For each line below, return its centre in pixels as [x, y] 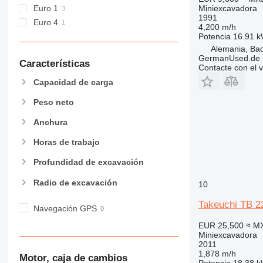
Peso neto [53, 102]
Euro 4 [45, 22]
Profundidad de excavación [88, 162]
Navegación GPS [65, 208]
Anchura [50, 122]
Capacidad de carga [73, 82]
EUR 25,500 [221, 225]
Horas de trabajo [66, 142]
